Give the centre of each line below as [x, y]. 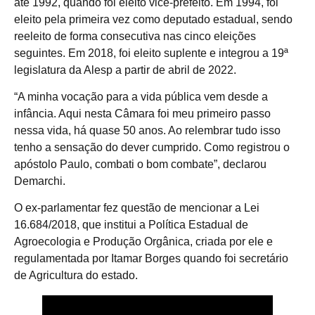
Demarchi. [40, 181]
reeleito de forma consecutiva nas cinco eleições [135, 36]
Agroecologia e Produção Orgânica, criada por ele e [143, 242]
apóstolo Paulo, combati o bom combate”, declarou [140, 165]
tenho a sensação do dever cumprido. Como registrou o [152, 148]
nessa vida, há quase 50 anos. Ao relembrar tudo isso [147, 131]
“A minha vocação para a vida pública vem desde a [141, 97]
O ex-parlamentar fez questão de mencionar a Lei [137, 208]
